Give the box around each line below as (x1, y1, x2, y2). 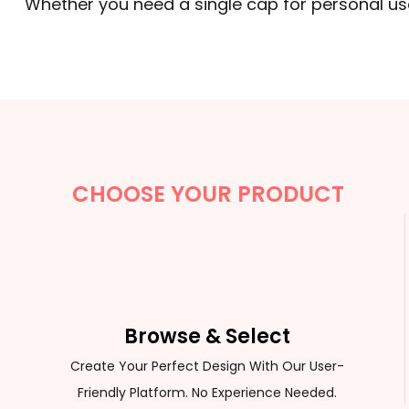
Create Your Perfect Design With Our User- (70, 356, 345, 375)
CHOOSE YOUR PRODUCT (71, 178, 344, 209)
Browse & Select (124, 321, 291, 351)
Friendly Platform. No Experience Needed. (78, 383, 338, 402)
